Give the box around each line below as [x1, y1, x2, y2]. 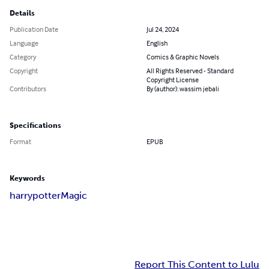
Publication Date [10, 25, 58, 34]
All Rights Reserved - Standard [147, 66, 234, 76]
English [147, 38, 168, 48]
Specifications [10, 121, 61, 130]
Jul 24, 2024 [147, 25, 179, 34]
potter [32, 190, 61, 202]
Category [10, 52, 36, 62]
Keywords [10, 174, 45, 183]
